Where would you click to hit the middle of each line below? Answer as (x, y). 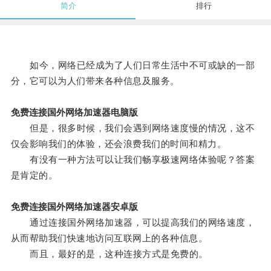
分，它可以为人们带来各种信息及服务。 (95, 81)
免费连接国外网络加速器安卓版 (74, 207)
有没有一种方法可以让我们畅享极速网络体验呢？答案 (133, 160)
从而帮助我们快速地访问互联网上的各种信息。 (109, 238)
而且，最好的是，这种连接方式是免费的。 (109, 254)
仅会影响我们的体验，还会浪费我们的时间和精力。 (119, 144)
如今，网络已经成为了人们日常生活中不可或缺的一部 (133, 65)
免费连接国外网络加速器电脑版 (74, 113)
